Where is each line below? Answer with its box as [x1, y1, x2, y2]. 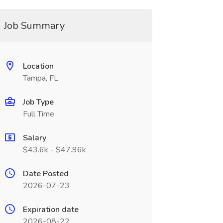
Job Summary [3, 19, 65, 32]
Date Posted [22, 168, 69, 179]
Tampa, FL [22, 73, 58, 84]
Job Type [22, 97, 54, 108]
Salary [22, 132, 46, 143]
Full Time [22, 109, 54, 119]
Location [22, 61, 54, 72]
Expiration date [22, 204, 79, 215]
